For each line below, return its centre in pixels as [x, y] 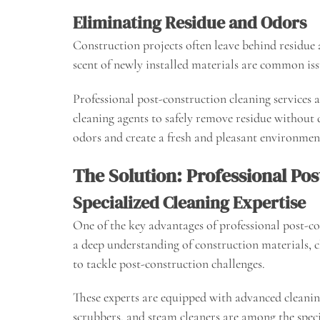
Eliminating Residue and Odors [190, 22]
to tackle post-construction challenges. [169, 263]
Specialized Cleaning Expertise [189, 202]
